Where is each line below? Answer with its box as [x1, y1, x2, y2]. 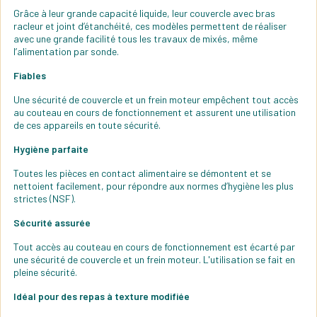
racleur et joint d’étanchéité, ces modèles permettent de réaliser [13, 20, 287, 33]
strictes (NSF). [13, 192, 76, 205]
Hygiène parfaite [13, 143, 88, 156]
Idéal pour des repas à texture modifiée [13, 290, 190, 303]
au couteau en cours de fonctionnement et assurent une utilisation [13, 106, 296, 119]
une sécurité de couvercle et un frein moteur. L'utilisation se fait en [13, 253, 295, 266]
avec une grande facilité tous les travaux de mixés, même [13, 33, 258, 45]
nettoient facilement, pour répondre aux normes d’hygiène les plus [13, 180, 294, 192]
